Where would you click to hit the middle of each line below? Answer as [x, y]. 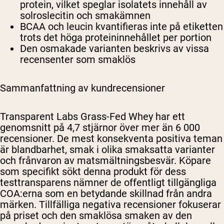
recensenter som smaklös [78, 60]
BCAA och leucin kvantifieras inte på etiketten [121, 27]
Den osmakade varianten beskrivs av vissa [114, 49]
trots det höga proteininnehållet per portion [116, 38]
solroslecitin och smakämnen [85, 16]
